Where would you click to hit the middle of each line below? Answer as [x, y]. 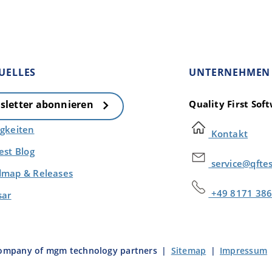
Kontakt [228, 134]
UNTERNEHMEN [230, 72]
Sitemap [189, 251]
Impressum [244, 251]
